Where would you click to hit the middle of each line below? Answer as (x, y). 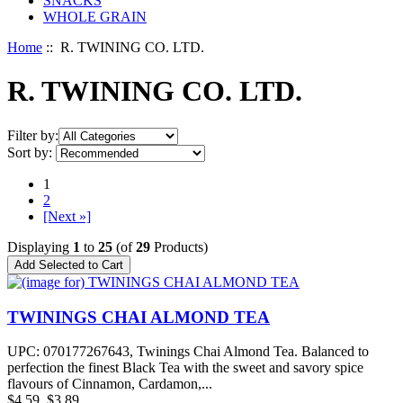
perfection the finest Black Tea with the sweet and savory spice (185, 368)
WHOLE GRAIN (95, 17)
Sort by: (30, 152)
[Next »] (67, 216)
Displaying (40, 246)
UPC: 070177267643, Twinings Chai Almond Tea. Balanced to (188, 352)
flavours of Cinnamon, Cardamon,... (110, 384)
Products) (179, 246)
